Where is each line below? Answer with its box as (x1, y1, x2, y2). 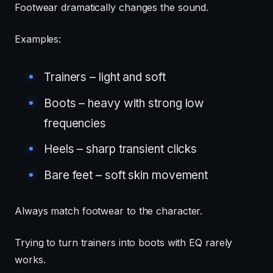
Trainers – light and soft (44, 70, 166, 84)
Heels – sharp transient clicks (44, 142, 197, 156)
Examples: (15, 32, 62, 45)
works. (15, 253, 46, 266)
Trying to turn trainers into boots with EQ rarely (15, 236, 233, 249)
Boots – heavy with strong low (44, 96, 205, 110)
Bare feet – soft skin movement (44, 168, 208, 182)
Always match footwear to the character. (15, 204, 203, 217)
